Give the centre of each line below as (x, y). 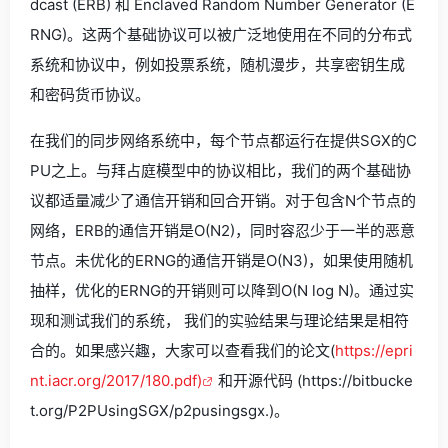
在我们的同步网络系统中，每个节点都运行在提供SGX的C (223, 140)
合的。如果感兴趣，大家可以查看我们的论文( (182, 350)
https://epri (374, 350)
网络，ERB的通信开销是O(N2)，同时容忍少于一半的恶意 (222, 230)
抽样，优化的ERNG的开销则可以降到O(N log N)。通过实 (222, 290)
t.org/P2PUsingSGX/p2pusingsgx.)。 (159, 410)
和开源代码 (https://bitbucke (315, 380)
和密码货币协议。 (90, 94)
